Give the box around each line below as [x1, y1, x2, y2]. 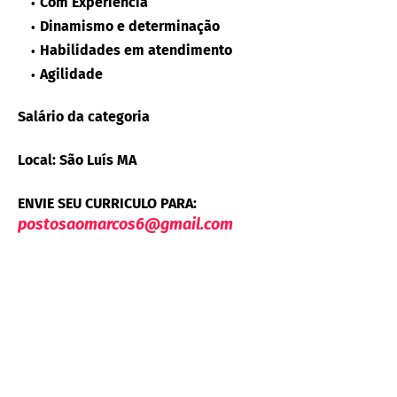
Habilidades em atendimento [40, 42, 232, 59]
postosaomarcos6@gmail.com [18, 214, 233, 235]
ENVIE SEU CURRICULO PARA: [18, 195, 197, 213]
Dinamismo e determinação [40, 18, 220, 35]
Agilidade [40, 66, 103, 83]
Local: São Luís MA [18, 152, 136, 169]
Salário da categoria [18, 108, 150, 126]
